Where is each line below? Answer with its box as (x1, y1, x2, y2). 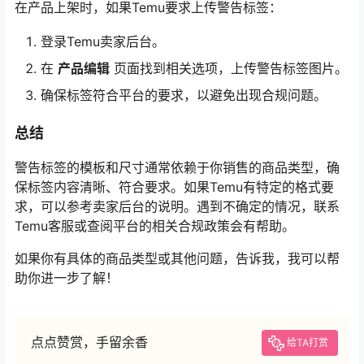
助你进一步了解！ (15, 270, 119, 287)
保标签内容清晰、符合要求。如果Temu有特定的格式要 (15, 179, 334, 196)
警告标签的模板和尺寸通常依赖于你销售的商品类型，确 (15, 159, 340, 176)
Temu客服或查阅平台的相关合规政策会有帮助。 (15, 218, 295, 235)
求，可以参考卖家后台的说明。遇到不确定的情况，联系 (15, 198, 340, 215)
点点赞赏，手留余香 (31, 334, 148, 351)
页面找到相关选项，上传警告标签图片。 (110, 60, 348, 77)
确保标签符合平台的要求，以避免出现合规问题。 (41, 87, 327, 104)
